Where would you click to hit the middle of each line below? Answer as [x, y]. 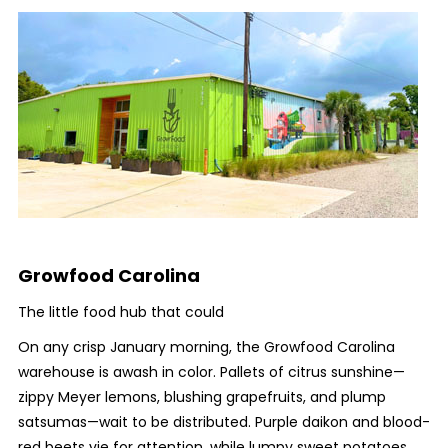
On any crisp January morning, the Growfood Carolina [206, 347]
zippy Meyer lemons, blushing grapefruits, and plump [201, 397]
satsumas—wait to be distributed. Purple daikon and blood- [223, 422]
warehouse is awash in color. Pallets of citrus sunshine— [211, 372]
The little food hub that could [120, 312]
